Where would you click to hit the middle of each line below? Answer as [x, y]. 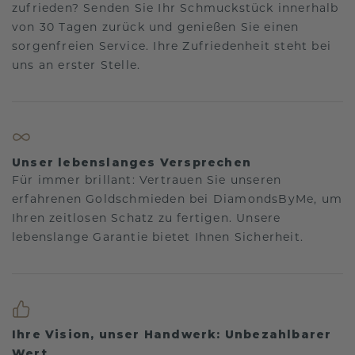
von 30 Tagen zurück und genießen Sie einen [156, 29]
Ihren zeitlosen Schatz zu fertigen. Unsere [147, 219]
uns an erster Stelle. [76, 67]
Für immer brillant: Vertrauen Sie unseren [147, 181]
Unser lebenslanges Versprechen [132, 163]
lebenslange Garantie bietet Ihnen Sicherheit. [158, 239]
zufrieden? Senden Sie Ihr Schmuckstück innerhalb [176, 10]
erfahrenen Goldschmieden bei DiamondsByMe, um [177, 200]
